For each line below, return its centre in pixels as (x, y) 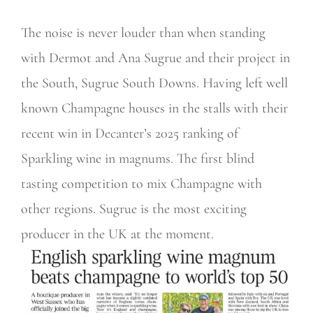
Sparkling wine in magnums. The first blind (138, 158)
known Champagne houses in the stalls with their (154, 108)
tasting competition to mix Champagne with (141, 183)
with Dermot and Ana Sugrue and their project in (155, 58)
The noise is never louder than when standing (143, 32)
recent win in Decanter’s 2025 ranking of (130, 133)
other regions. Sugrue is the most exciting (134, 209)
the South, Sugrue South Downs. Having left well (154, 83)
